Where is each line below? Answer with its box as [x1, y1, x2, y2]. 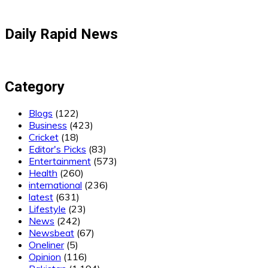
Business [29, 118, 67, 131]
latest [29, 190, 53, 203]
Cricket [29, 130, 59, 143]
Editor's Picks [29, 142, 86, 155]
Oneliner [29, 238, 64, 251]
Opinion [29, 250, 61, 263]
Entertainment [29, 154, 91, 167]
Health [29, 166, 57, 179]
